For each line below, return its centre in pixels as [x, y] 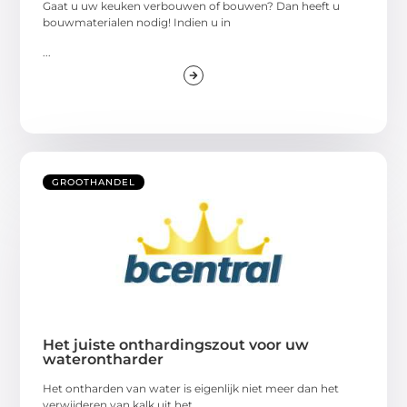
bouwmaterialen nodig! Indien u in [137, 23]
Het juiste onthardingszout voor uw [176, 344]
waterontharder [104, 359]
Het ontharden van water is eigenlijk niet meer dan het [191, 388]
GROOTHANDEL [94, 182]
